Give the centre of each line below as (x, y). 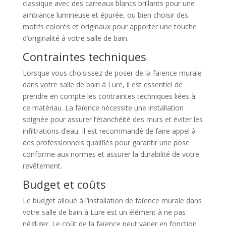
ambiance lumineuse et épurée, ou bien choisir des (105, 15)
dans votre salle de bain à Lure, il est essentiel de (102, 85)
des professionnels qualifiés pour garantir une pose (106, 143)
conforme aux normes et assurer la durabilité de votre (111, 154)
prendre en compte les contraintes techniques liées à (109, 96)
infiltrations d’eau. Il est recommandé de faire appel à (109, 131)
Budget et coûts (64, 184)
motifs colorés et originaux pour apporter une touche (109, 27)
